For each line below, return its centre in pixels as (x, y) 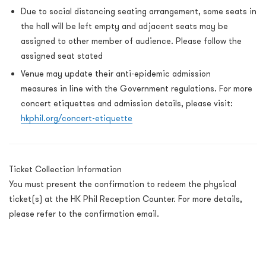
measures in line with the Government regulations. (120, 89)
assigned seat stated (62, 56)
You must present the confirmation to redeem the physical (123, 184)
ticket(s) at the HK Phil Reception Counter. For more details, (126, 199)
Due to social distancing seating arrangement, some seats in (139, 12)
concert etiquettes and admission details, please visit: (127, 104)
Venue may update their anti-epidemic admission (116, 74)
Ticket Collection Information (65, 170)
